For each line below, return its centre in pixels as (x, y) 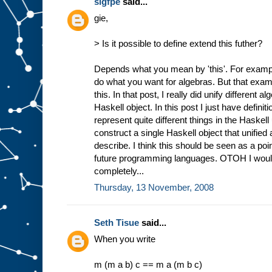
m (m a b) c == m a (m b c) (148, 264)
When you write (125, 239)
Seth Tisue (117, 222)
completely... (119, 171)
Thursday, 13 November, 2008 (154, 187)
